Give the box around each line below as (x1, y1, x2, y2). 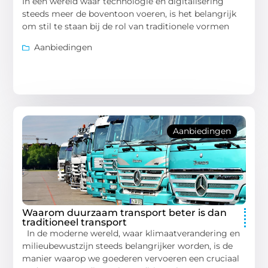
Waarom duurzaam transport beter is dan (22, 207, 227, 219)
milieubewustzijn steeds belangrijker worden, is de (22, 240, 233, 252)
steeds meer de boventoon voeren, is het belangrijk (22, 8, 237, 20)
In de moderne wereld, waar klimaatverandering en (22, 228, 240, 239)
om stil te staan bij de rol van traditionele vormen (22, 21, 230, 32)
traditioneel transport (22, 217, 127, 229)
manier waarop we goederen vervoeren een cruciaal (22, 253, 240, 264)
